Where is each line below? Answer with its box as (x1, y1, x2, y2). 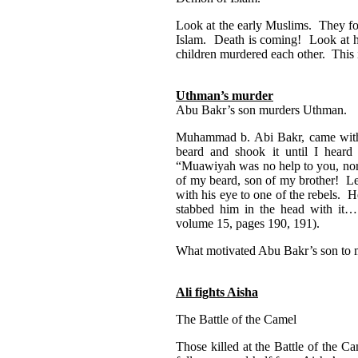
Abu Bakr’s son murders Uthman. (176, 102, 347, 117)
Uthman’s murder (176, 88, 273, 102)
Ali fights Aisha (176, 284, 258, 299)
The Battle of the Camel (176, 312, 296, 326)
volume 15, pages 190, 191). (176, 216, 320, 230)
